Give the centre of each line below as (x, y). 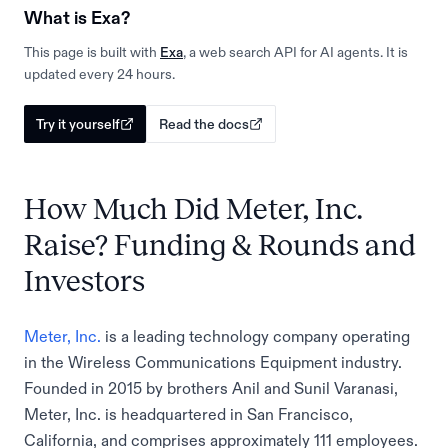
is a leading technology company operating (255, 336)
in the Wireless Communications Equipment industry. (213, 362)
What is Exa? (77, 18)
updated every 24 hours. (99, 74)
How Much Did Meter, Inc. (193, 209)
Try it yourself (78, 124)
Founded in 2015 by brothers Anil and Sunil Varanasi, (211, 388)
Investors (84, 281)
